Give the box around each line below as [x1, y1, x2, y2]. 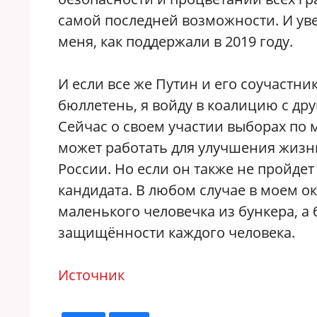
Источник [58, 265, 125, 284]
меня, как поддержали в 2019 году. [58, 32, 293, 51]
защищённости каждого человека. [58, 223, 295, 242]
